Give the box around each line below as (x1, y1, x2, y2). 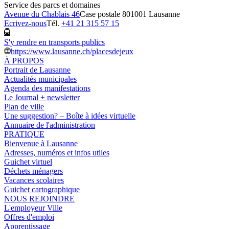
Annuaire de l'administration (4, 121, 95, 130)
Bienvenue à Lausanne (4, 139, 78, 148)
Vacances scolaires (4, 176, 64, 185)
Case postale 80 (80, 9, 130, 18)
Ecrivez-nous (4, 18, 47, 28)
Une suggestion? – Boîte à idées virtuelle (4, 111, 135, 121)
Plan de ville (4, 102, 44, 111)
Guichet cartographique (4, 185, 80, 194)
